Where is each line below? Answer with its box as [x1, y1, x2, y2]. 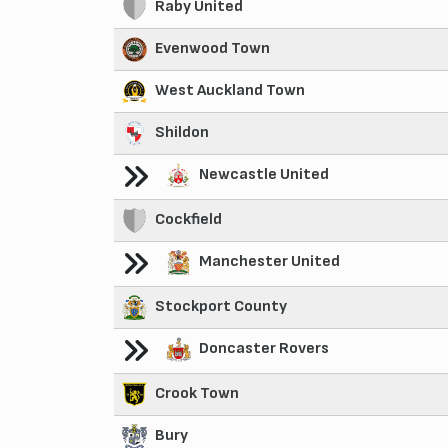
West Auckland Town [155, 80, 305, 100]
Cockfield [155, 209, 222, 229]
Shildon [155, 122, 209, 142]
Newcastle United [199, 164, 329, 184]
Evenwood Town [155, 38, 270, 58]
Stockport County [155, 296, 287, 316]
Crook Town [155, 383, 239, 403]
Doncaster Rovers [199, 338, 329, 358]
